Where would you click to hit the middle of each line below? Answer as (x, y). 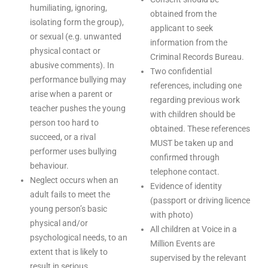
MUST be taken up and (192, 143)
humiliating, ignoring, (68, 8)
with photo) (172, 215)
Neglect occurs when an (74, 180)
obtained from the (183, 14)
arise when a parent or (71, 94)
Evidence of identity (186, 186)
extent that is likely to (69, 252)
